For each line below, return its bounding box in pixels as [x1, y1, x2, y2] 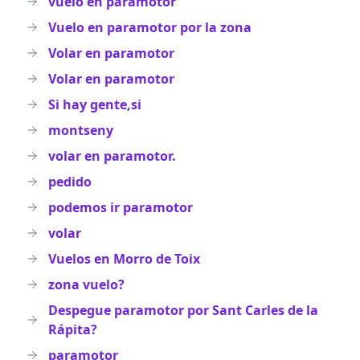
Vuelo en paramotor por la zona [48, 18, 252, 36]
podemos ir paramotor [48, 198, 193, 216]
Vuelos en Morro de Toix [48, 250, 200, 268]
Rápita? [48, 321, 97, 338]
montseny [48, 121, 113, 139]
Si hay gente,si [48, 96, 141, 113]
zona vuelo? [48, 276, 125, 293]
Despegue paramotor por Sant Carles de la [48, 301, 318, 319]
